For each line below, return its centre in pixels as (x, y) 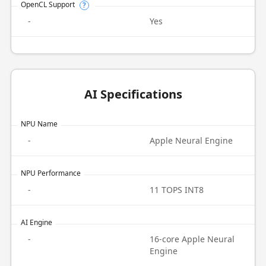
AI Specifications (133, 94)
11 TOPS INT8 (177, 190)
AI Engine (36, 222)
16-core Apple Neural (192, 239)
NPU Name (39, 124)
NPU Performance (50, 173)
